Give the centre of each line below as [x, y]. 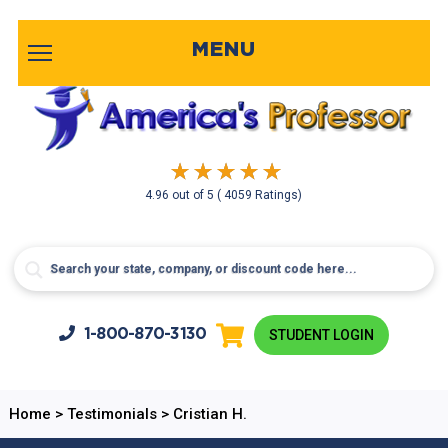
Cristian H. [209, 414]
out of [190, 195]
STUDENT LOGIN [322, 335]
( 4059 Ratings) [260, 195]
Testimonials [111, 414]
